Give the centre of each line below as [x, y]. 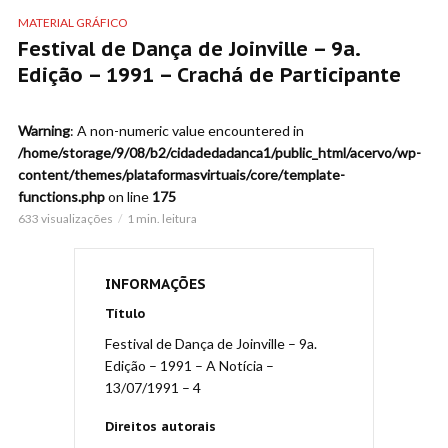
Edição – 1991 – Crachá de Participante [209, 75]
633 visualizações [65, 219]
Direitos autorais [160, 427]
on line [128, 197]
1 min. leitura [162, 219]
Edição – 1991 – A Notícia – [189, 366]
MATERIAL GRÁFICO [73, 23]
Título [125, 314]
